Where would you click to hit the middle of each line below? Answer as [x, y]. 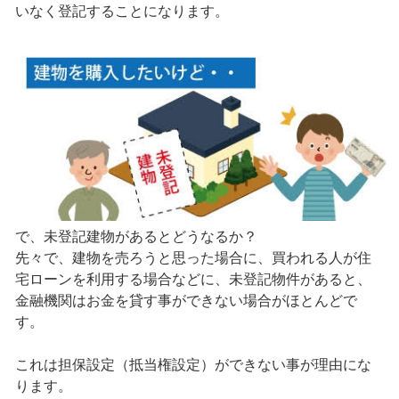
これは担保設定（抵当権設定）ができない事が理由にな [193, 364]
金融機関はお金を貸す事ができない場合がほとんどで [186, 300]
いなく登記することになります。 [122, 12]
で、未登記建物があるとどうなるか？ [136, 236]
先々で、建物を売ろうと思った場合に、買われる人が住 [193, 257]
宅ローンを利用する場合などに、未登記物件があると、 [193, 279]
